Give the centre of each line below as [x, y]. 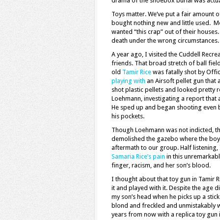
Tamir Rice [137, 72]
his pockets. [128, 116]
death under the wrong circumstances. [165, 41]
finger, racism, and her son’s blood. [161, 165]
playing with [128, 81]
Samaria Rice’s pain [138, 156]
